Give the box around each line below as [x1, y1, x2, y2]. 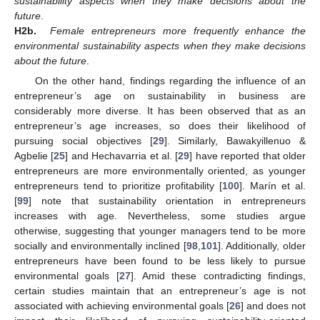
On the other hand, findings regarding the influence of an [34, 75, 306, 87]
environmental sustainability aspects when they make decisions [14, 40, 306, 52]
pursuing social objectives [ [14, 135, 153, 147]
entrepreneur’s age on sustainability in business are [14, 90, 306, 102]
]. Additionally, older [217, 240, 306, 252]
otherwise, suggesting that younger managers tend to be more [14, 225, 306, 237]
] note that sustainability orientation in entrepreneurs [29, 195, 306, 207]
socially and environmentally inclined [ [14, 240, 186, 252]
